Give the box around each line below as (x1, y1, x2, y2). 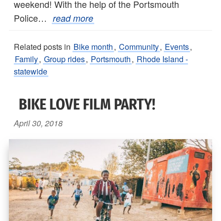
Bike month (74, 41, 113, 53)
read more (53, 12, 93, 25)
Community (119, 41, 159, 53)
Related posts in (14, 41, 73, 53)
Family (15, 53, 38, 65)
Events (165, 41, 189, 53)
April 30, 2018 (14, 117, 63, 129)
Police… (14, 11, 52, 25)
